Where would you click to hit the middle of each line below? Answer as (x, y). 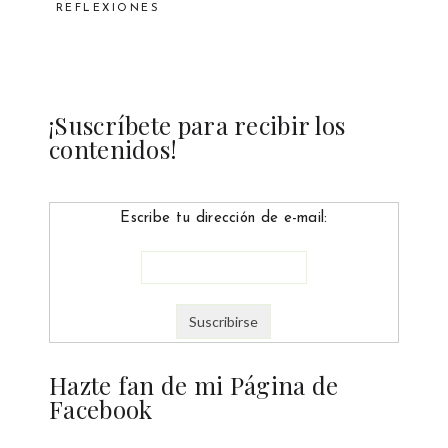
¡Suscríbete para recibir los (197, 124)
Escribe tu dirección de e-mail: (224, 218)
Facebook (100, 408)
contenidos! (113, 148)
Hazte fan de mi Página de (193, 384)
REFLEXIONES (108, 8)
